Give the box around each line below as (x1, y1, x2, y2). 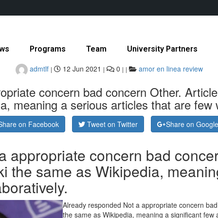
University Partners (127, 44, 198, 54)
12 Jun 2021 (60, 64, 101, 74)
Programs (30, 44, 66, 54)
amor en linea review (138, 64, 203, 74)
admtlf (27, 64, 49, 74)
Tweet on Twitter (87, 119, 138, 129)
